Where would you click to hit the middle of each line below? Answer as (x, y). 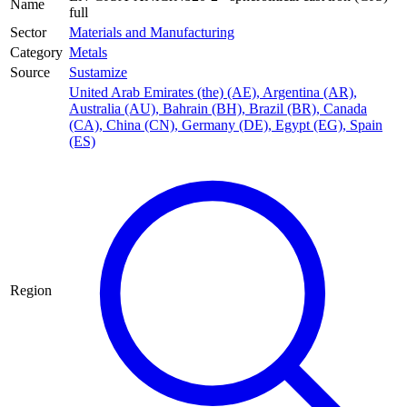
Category (36, 53)
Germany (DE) (225, 125)
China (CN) (140, 125)
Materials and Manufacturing (152, 33)
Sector (28, 33)
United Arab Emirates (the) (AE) (163, 93)
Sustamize (98, 73)
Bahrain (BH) (202, 109)
